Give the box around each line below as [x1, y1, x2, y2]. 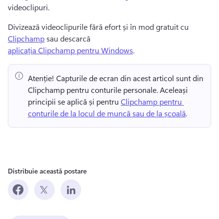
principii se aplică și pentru [28, 96, 121, 107]
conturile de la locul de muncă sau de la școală [28, 108, 186, 118]
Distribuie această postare [8, 166, 87, 175]
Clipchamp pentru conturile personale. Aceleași [28, 84, 188, 95]
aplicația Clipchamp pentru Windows [8, 44, 133, 55]
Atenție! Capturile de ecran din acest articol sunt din [28, 72, 203, 83]
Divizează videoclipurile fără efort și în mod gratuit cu [8, 21, 191, 32]
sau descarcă [44, 33, 92, 44]
